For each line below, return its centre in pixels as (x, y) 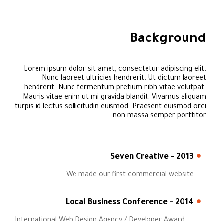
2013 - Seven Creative (185, 157)
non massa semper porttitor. (160, 116)
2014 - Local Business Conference (184, 203)
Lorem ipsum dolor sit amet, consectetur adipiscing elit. (115, 70)
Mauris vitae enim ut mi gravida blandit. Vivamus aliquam (114, 98)
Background (168, 40)
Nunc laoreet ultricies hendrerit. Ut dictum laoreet (124, 79)
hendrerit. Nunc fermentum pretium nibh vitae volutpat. (115, 88)
